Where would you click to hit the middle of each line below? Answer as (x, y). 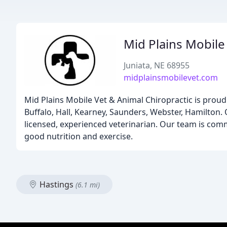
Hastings (56, 184)
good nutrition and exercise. (79, 136)
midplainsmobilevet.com (171, 78)
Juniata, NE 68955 (157, 65)
